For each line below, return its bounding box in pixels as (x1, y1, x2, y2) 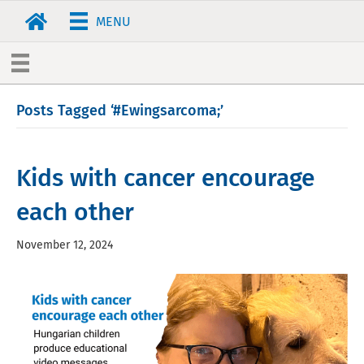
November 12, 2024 (16, 237, 113, 252)
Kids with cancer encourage (16, 162, 314, 193)
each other (16, 197, 134, 227)
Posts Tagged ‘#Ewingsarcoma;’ (16, 101, 223, 119)
